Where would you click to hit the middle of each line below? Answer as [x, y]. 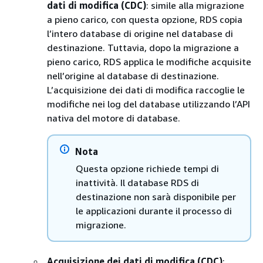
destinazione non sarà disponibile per [156, 196]
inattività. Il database [123, 182]
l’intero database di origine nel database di [140, 33]
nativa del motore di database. [114, 118]
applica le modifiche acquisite [186, 61]
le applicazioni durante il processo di [154, 210]
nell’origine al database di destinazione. [133, 75]
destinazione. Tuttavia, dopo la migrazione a [143, 47]
